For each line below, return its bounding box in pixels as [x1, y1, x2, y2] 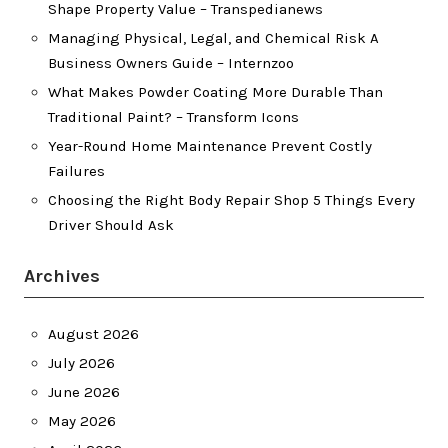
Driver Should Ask [48, 216, 174, 234]
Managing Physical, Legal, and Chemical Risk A [48, 29, 379, 47]
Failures [48, 162, 105, 180]
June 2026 [48, 383, 120, 401]
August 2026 [48, 325, 139, 343]
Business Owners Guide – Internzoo [48, 54, 294, 72]
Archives [24, 265, 100, 287]
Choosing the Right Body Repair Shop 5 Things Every [48, 191, 415, 209]
